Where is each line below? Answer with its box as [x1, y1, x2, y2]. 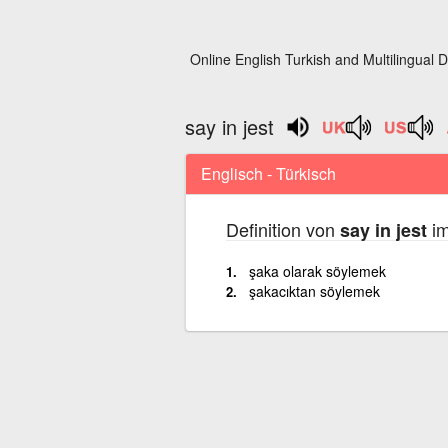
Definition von [225, 215, 340, 242]
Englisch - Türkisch [200, 161, 336, 185]
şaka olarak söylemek [248, 260, 386, 281]
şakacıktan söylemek [248, 280, 380, 301]
